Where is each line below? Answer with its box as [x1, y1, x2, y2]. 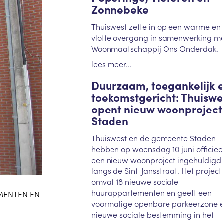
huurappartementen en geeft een [91, 186, 212, 198]
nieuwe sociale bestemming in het [91, 208, 214, 220]
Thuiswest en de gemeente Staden [91, 132, 216, 143]
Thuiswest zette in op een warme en [91, 20, 221, 32]
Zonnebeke [91, 1, 149, 17]
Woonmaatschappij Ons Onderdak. [91, 42, 218, 54]
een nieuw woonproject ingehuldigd [91, 154, 221, 165]
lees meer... [91, 58, 132, 70]
